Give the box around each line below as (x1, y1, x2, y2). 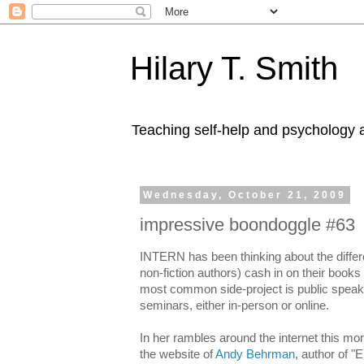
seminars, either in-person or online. (140, 298, 329, 312)
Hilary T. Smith (130, 50, 338, 86)
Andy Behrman (215, 347, 295, 361)
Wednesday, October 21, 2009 (143, 189, 347, 201)
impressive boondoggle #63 (140, 214, 355, 235)
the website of (140, 347, 215, 361)
